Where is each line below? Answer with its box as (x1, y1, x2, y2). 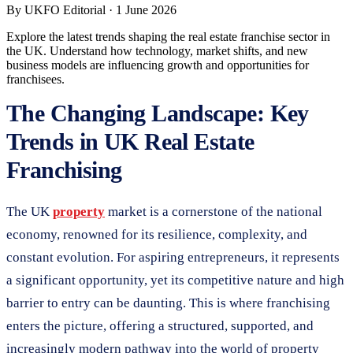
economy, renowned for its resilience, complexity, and (6, 226, 307, 242)
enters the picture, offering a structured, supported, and (6, 318, 314, 333)
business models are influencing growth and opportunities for (6, 58, 309, 72)
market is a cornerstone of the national (105, 203, 322, 219)
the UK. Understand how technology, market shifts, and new (6, 43, 308, 58)
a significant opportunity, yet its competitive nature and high (6, 272, 344, 288)
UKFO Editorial (24, 2, 106, 17)
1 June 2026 (116, 2, 176, 17)
